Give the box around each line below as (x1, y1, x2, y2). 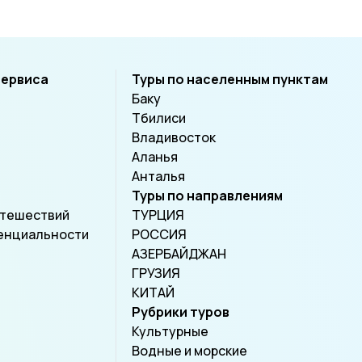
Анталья (131, 167, 185, 185)
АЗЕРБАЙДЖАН (131, 245, 226, 263)
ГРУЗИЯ (131, 264, 180, 282)
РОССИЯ (131, 225, 187, 243)
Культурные (131, 322, 208, 340)
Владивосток (131, 128, 216, 146)
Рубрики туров (131, 303, 229, 321)
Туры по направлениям (131, 187, 283, 204)
